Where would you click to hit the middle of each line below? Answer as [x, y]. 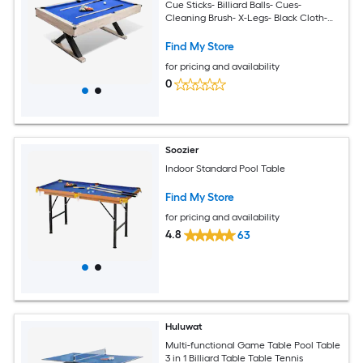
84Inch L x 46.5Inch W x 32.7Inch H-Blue [252, 30]
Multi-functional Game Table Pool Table [253, 345]
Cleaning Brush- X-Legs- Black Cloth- [247, 17]
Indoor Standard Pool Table [226, 168]
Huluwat [184, 327]
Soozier [183, 150]
